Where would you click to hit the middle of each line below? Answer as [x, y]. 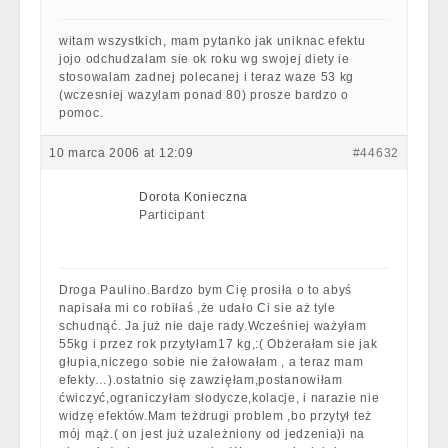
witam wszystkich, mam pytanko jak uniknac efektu [212, 41]
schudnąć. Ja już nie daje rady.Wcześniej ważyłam [213, 326]
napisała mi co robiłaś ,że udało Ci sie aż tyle [197, 308]
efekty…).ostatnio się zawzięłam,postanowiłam [201, 380]
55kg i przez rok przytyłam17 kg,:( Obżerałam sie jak [218, 344]
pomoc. [81, 113]
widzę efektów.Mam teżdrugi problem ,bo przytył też [216, 416]
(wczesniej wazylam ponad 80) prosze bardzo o [204, 95]
